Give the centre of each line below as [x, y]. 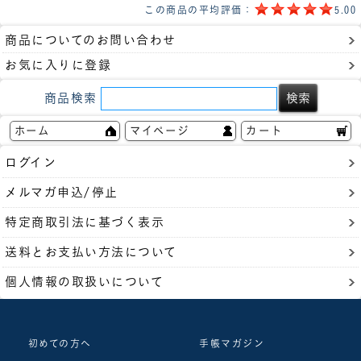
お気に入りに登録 [58, 64]
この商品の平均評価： [199, 10]
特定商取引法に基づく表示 [85, 222]
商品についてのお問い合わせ [91, 39]
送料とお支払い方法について [91, 251]
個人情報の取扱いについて [84, 281]
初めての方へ [60, 343]
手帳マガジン [232, 343]
